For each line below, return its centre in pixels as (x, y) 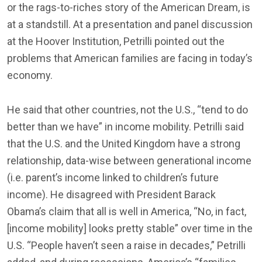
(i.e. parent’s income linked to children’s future (113, 177)
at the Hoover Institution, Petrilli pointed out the (116, 41)
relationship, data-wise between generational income (129, 161)
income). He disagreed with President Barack (111, 194)
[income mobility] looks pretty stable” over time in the (130, 228)
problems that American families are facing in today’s (130, 58)
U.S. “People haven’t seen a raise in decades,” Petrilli (126, 245)
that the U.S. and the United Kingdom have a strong (124, 144)
